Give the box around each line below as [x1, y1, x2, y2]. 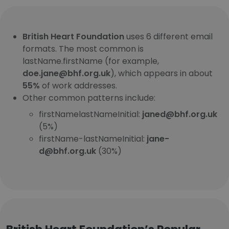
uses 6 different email [124, 31, 213, 42]
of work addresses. [40, 80, 117, 91]
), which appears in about [110, 67, 213, 79]
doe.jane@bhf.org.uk [22, 67, 110, 79]
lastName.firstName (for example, [22, 55, 159, 67]
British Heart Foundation [22, 31, 124, 42]
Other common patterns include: [22, 92, 155, 104]
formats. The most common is [22, 43, 144, 55]
